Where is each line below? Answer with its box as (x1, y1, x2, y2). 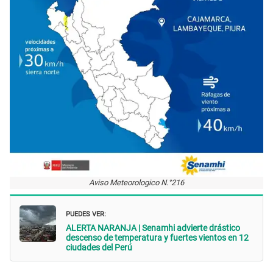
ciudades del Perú (66, 242, 132, 252)
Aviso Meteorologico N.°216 (89, 177, 184, 187)
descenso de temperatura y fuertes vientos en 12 (66, 232, 249, 243)
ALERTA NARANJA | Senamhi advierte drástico (66, 222, 240, 233)
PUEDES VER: (66, 207, 106, 219)
